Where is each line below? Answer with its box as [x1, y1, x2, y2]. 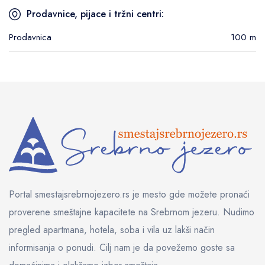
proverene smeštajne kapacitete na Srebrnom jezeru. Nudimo [9, 205, 254, 219]
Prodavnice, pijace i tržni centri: [27, 7, 164, 21]
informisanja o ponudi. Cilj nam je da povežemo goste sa [9, 240, 235, 254]
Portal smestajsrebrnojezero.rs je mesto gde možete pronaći [9, 187, 250, 201]
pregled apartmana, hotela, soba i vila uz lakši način [9, 222, 215, 237]
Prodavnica [9, 30, 51, 44]
